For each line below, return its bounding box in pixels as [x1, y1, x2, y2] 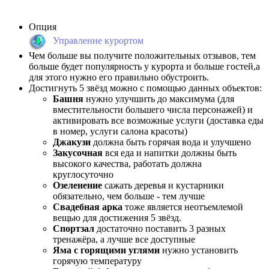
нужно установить [160, 245, 238, 256]
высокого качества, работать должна [53, 159, 202, 169]
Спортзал [53, 223, 94, 234]
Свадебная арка [53, 202, 122, 213]
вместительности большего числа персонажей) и [53, 104, 253, 115]
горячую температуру [53, 256, 142, 267]
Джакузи [53, 137, 91, 148]
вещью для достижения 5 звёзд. [53, 213, 181, 223]
